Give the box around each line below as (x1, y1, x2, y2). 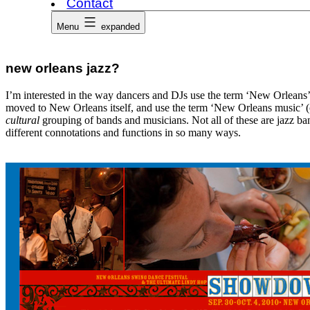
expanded (101, 21, 140, 32)
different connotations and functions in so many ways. (6, 127, 241, 139)
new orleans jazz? (6, 61, 120, 76)
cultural (6, 114, 39, 127)
